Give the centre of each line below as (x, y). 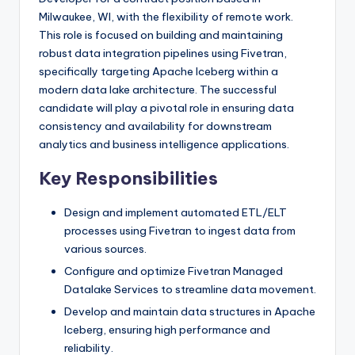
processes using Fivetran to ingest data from (180, 231)
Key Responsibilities (128, 178)
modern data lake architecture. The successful (158, 90)
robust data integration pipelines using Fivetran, (163, 53)
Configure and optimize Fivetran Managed (174, 271)
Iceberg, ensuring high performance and (167, 330)
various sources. (105, 249)
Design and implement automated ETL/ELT (176, 212)
